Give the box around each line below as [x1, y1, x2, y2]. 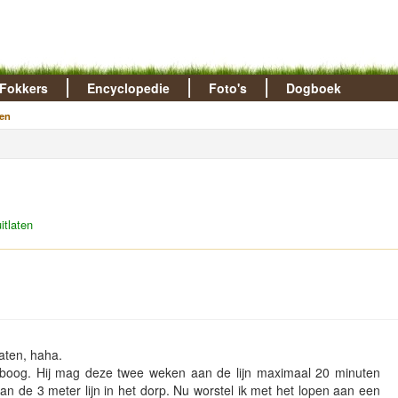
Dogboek [285, 79, 341, 97]
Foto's [208, 79, 247, 97]
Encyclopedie [86, 79, 170, 97]
